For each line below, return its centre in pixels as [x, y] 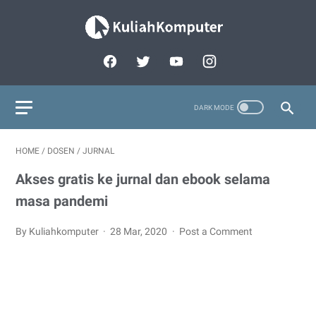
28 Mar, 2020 [140, 231]
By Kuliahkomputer [58, 231]
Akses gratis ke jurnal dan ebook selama [143, 179]
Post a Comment [215, 231]
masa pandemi [62, 201]
